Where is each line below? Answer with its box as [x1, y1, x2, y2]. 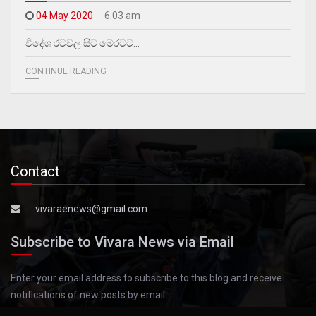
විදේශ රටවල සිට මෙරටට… [25, 37, 140, 49]
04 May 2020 [36, 10, 93, 22]
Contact [11, 163, 60, 181]
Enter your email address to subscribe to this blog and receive [11, 272, 282, 284]
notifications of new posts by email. [11, 289, 167, 301]
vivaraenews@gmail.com [35, 203, 147, 215]
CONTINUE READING [25, 66, 107, 77]
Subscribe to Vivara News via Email [11, 233, 234, 251]
